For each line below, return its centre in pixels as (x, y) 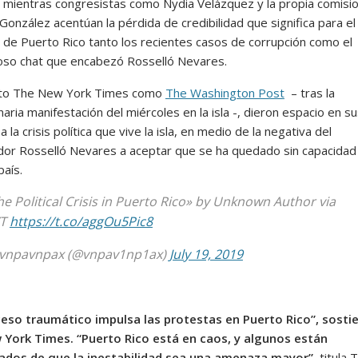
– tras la (309, 93)
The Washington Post (225, 93)
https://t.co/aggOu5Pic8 (81, 221)
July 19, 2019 (206, 254)
